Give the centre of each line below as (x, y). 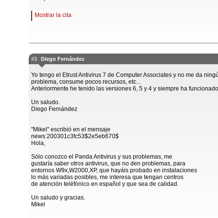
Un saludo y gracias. (58, 198)
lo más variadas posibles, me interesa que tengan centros (107, 177)
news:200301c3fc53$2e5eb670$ (75, 136)
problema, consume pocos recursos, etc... (86, 82)
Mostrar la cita (53, 15)
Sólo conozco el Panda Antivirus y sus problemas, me (102, 157)
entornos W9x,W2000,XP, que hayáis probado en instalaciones (114, 170)
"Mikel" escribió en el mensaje (71, 129)
